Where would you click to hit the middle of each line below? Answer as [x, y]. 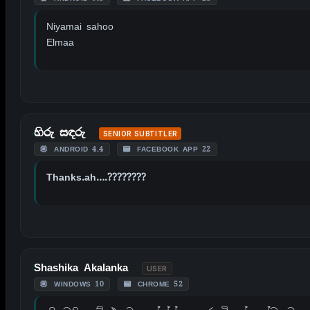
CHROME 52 [158, 284]
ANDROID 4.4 [77, 149]
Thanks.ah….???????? [96, 177]
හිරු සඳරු [60, 133]
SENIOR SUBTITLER [140, 133]
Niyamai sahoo [80, 26]
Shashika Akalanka [81, 267]
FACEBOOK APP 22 [172, 149]
